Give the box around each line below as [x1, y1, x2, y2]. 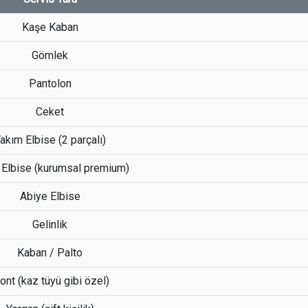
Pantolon [28, 77, 71, 90]
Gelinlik [32, 218, 67, 231]
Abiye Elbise [19, 190, 80, 203]
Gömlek [32, 49, 68, 62]
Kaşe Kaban [21, 21, 78, 34]
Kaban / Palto [17, 246, 82, 259]
